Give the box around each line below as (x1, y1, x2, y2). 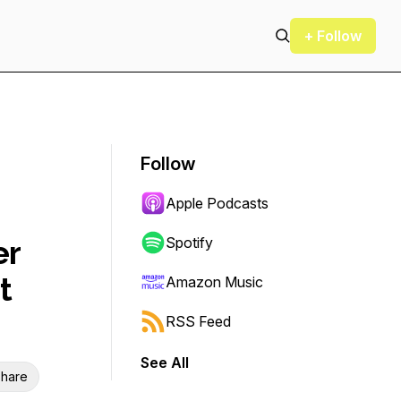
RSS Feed (166, 312, 231, 330)
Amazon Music (166, 273, 263, 291)
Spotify (166, 234, 213, 252)
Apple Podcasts (166, 194, 269, 212)
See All (141, 354, 189, 371)
